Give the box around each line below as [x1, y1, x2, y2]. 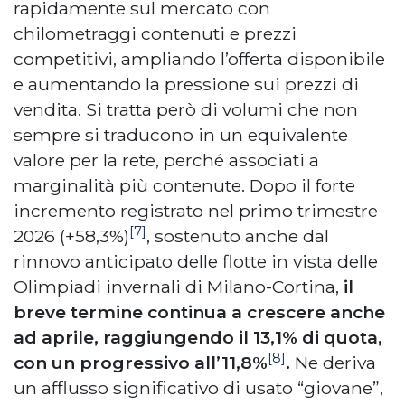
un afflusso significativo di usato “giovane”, [14, 377, 383, 400]
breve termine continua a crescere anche [14, 301, 385, 324]
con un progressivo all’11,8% [14, 352, 268, 374]
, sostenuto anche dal [146, 225, 329, 248]
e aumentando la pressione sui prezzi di [14, 73, 359, 96]
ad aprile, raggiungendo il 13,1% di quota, [14, 326, 382, 349]
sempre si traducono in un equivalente [14, 124, 348, 146]
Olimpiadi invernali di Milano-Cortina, [14, 276, 344, 298]
